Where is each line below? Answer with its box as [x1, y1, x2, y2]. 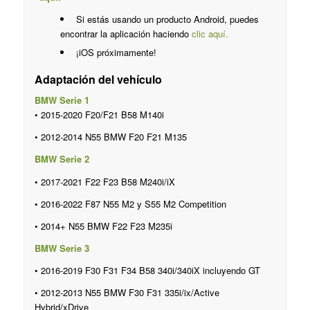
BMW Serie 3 [34, 241, 89, 255]
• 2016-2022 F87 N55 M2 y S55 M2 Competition [34, 197, 229, 210]
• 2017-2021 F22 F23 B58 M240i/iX [34, 174, 178, 188]
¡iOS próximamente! [73, 46, 156, 60]
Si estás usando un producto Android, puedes [73, 12, 259, 26]
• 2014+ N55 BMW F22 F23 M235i [34, 219, 178, 232]
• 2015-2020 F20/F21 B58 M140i [34, 108, 167, 122]
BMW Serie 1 [34, 93, 89, 107]
